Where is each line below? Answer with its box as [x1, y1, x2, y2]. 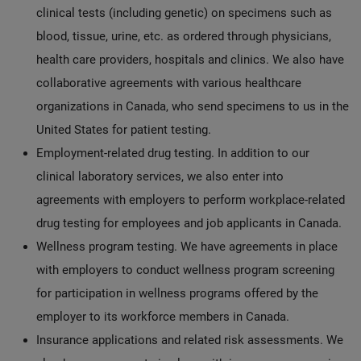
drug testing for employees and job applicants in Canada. [36, 216, 342, 230]
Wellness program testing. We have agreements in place [36, 239, 338, 254]
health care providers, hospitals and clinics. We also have [36, 52, 344, 67]
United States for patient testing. [36, 122, 211, 137]
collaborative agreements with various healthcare [36, 76, 301, 90]
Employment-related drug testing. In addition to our [36, 146, 309, 160]
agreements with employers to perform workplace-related [36, 193, 345, 207]
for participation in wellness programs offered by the [36, 286, 318, 301]
